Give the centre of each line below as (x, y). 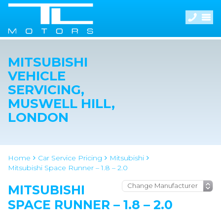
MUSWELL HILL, (61, 104)
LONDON (38, 117)
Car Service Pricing (70, 158)
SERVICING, (46, 90)
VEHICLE (37, 76)
